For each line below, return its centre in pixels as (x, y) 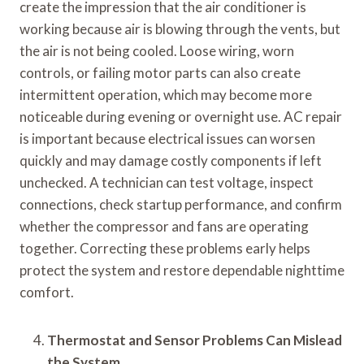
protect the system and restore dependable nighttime (182, 270)
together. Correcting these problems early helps (165, 248)
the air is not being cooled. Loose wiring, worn (157, 50)
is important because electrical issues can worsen (167, 138)
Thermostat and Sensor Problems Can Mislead (195, 340)
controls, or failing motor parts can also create (160, 72)
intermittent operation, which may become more (166, 94)
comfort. (47, 292)
